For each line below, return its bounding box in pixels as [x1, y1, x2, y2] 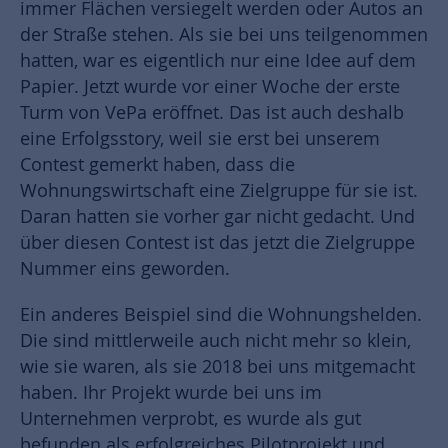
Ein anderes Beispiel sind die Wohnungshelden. [20, 303, 422, 327]
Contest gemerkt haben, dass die [20, 153, 295, 177]
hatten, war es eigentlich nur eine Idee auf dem [20, 49, 416, 73]
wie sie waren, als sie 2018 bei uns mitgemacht [20, 355, 415, 379]
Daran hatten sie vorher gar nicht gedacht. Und [20, 205, 415, 229]
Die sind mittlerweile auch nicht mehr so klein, [20, 329, 411, 353]
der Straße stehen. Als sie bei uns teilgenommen [20, 23, 428, 47]
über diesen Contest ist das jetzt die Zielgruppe [20, 231, 415, 255]
